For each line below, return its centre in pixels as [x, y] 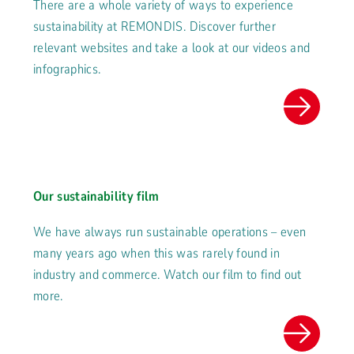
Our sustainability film [96, 197]
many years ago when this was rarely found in [156, 254]
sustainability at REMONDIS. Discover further [154, 27]
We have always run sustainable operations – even [170, 232]
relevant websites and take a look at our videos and [172, 48]
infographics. [67, 70]
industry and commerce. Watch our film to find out [168, 275]
